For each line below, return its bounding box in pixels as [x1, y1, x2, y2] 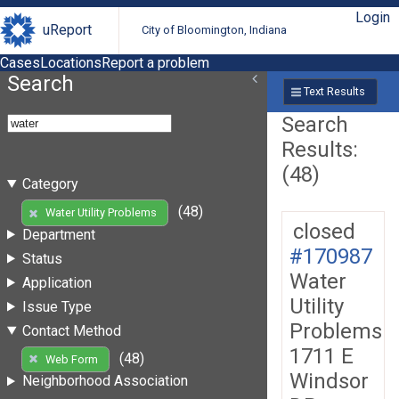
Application [21, 273, 92, 291]
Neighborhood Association [21, 372, 188, 390]
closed [293, 218, 355, 244]
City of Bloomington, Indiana [142, 23, 288, 37]
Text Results [303, 85, 365, 99]
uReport [43, 21, 92, 39]
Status [21, 249, 62, 267]
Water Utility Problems [45, 206, 157, 220]
